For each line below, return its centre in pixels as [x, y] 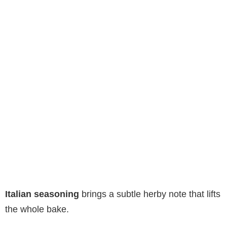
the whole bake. [37, 209]
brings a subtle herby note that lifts [150, 194]
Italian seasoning [42, 194]
